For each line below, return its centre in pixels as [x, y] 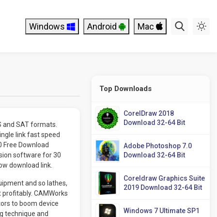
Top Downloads [126, 89]
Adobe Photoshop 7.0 [158, 146]
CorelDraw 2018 [149, 113]
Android [103, 26]
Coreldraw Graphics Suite [164, 178]
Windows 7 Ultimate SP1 [162, 211]
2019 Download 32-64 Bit [163, 187]
